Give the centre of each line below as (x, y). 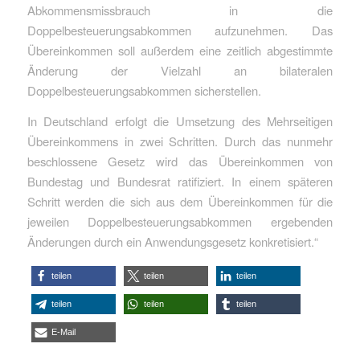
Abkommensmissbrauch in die (180, 10)
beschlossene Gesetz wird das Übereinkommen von (180, 161)
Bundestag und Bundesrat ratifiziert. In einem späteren (180, 181)
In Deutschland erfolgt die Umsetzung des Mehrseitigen (180, 121)
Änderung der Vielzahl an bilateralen (180, 71)
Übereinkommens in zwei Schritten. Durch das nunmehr (180, 141)
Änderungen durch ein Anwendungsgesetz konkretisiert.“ (172, 241)
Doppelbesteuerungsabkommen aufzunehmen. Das (180, 31)
